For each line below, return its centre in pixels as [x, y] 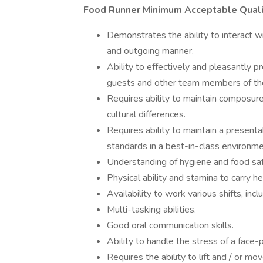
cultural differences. [146, 114]
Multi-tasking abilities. [151, 210]
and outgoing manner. [150, 51]
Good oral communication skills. [170, 225]
